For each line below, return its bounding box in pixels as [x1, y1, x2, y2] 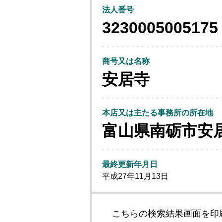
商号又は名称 [102, 57, 150, 65]
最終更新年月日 [102, 160, 158, 168]
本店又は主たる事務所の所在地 [102, 109, 213, 117]
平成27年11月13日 [102, 172, 168, 180]
